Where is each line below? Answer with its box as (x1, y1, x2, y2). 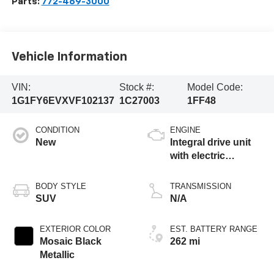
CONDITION (35, 125, 80, 135)
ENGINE (170, 125, 201, 135)
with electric (170, 150, 225, 161)
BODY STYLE (35, 181, 86, 191)
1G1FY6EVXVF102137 (11, 95, 114, 106)
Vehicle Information (11, 51, 127, 64)
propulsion (170, 163, 221, 174)
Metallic (39, 249, 75, 260)
